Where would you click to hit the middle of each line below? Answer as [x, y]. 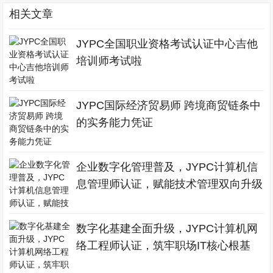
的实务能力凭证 [115, 122]
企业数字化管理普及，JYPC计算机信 [167, 167]
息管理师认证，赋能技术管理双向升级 [170, 184]
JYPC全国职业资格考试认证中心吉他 [167, 44]
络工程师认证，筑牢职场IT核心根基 [164, 246]
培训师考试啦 [109, 61]
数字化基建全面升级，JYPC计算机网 [167, 229]
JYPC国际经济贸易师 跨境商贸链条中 [169, 105]
